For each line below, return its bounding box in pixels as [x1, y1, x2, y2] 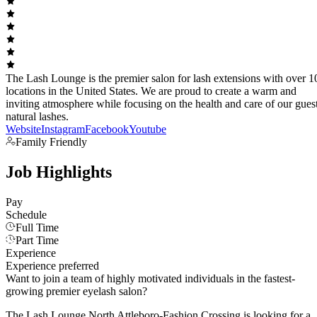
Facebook [85, 123, 129, 136]
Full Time [16, 221, 59, 234]
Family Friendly [16, 136, 87, 149]
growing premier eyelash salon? [6, 285, 147, 298]
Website [6, 123, 41, 136]
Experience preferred [6, 260, 99, 272]
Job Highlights [6, 163, 112, 182]
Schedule [6, 209, 47, 221]
